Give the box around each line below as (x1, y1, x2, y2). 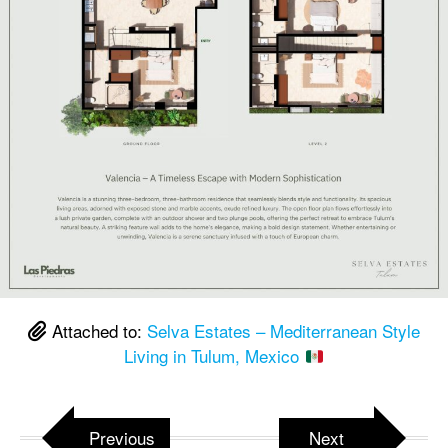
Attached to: (47, 317, 147, 343)
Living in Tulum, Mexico (124, 342, 305, 368)
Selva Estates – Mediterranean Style (147, 317, 420, 343)
